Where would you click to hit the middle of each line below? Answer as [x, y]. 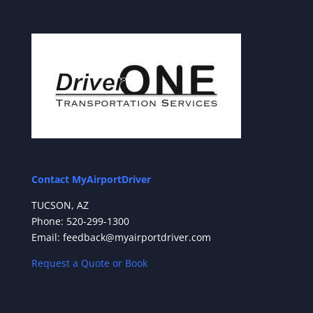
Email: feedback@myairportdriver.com [121, 238]
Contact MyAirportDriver [91, 180]
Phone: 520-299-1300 [80, 221]
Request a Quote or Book [89, 263]
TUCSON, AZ [60, 205]
